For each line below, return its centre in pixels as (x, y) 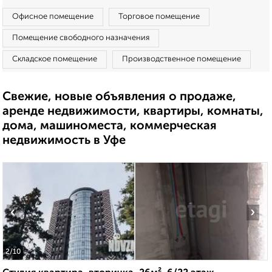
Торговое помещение (159, 17)
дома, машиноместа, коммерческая (110, 126)
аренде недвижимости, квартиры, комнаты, (133, 112)
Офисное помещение (53, 17)
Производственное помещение (182, 59)
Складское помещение (55, 59)
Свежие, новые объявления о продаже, (119, 97)
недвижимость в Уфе (64, 141)
